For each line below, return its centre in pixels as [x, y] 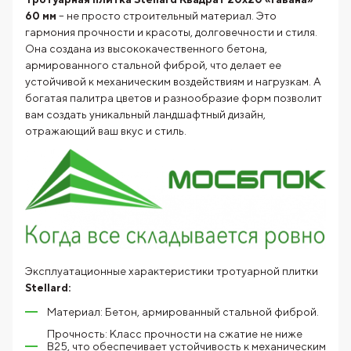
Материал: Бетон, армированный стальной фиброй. [183, 312]
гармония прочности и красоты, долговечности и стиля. [171, 32]
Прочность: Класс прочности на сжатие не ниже [175, 334]
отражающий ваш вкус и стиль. [106, 131]
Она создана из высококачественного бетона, [146, 49]
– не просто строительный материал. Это [168, 16]
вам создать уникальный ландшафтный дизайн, [145, 114]
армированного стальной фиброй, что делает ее [153, 65]
